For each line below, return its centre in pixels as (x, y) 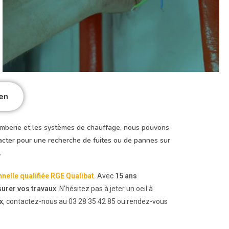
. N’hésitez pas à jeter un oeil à (105, 189)
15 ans (126, 176)
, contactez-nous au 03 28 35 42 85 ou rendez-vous (85, 201)
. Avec (105, 176)
